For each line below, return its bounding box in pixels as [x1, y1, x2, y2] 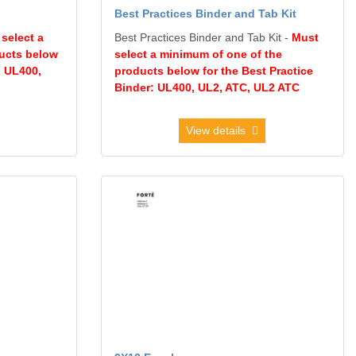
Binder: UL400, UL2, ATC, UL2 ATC [114, 80, 300, 94]
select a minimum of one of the [114, 47, 282, 60]
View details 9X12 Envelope [100, 176, 240, 190]
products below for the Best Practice [114, 64, 313, 77]
